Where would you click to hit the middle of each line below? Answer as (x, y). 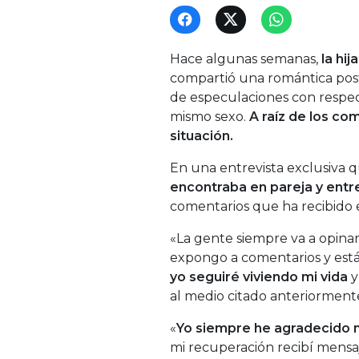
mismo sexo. (210, 116)
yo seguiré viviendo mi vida (259, 276)
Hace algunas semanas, (246, 58)
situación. (203, 135)
